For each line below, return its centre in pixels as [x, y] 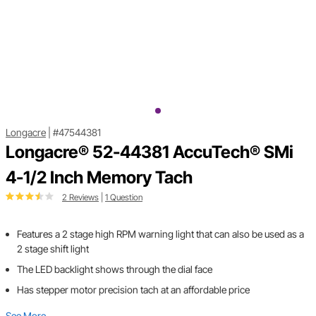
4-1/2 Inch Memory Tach [99, 178]
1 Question [124, 197]
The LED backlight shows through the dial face [115, 269]
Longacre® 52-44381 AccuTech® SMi [150, 152]
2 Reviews [80, 197]
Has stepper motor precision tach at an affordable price [133, 290]
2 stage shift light [53, 249]
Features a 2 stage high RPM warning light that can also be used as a [160, 234]
